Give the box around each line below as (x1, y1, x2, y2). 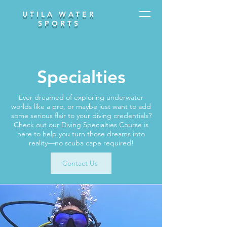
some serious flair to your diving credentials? (11, 111, 152, 120)
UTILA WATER (22, 10, 96, 19)
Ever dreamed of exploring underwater (19, 93, 143, 102)
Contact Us (62, 159, 98, 168)
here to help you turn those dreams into (17, 129, 145, 138)
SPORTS (38, 19, 81, 28)
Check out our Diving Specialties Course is (14, 120, 148, 129)
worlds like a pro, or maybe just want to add (11, 102, 151, 111)
